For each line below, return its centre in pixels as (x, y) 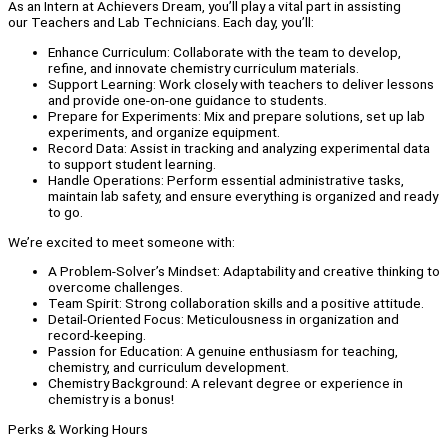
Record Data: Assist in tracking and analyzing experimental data (239, 148)
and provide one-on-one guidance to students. (187, 100)
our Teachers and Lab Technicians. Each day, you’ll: (161, 22)
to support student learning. (132, 164)
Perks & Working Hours (78, 429)
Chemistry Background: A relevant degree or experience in (225, 383)
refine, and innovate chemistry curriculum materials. (203, 68)
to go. (65, 212)
